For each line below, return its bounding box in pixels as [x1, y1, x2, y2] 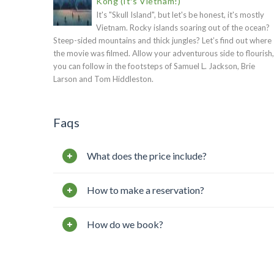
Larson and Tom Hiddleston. [53, 74, 154, 84]
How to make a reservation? [87, 184, 204, 196]
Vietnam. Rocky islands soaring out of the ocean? [96, 23, 270, 32]
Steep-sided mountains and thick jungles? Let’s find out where [53, 35, 272, 45]
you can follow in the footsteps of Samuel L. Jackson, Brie [53, 61, 255, 71]
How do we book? [87, 218, 163, 230]
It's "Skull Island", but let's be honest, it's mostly [96, 10, 264, 20]
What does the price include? [87, 150, 207, 161]
